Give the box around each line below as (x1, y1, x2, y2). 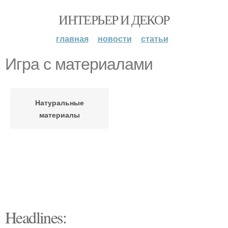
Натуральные (35, 97, 84, 107)
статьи (140, 33, 168, 44)
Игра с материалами (5, 55, 153, 73)
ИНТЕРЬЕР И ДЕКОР (59, 11, 169, 28)
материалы (39, 109, 80, 120)
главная (55, 33, 89, 44)
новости (97, 33, 132, 44)
